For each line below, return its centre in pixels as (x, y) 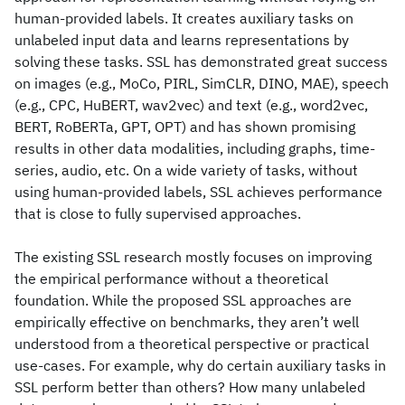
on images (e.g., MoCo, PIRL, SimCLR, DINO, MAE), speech (202, 83)
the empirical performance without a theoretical (171, 278)
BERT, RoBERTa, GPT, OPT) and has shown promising (185, 127)
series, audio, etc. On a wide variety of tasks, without (186, 170)
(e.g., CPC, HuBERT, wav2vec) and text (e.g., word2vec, (191, 105)
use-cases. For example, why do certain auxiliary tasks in (200, 365)
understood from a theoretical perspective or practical (192, 344)
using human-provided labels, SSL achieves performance (198, 192)
